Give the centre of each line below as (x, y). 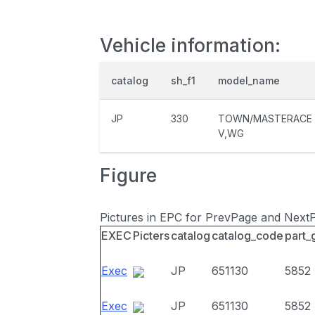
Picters (151, 236)
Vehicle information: (190, 45)
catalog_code (247, 236)
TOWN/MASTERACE (265, 118)
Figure (128, 175)
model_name (249, 81)
